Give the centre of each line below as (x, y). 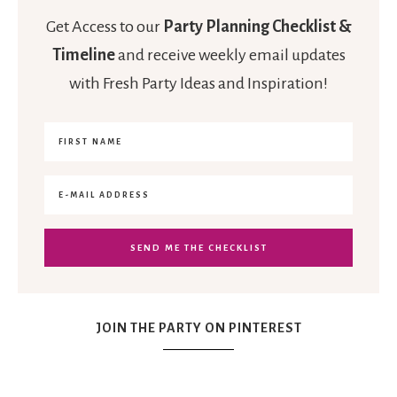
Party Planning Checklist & (257, 27)
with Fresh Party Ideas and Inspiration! (198, 84)
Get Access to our (104, 27)
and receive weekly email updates (230, 55)
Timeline (83, 55)
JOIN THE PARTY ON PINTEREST (198, 328)
